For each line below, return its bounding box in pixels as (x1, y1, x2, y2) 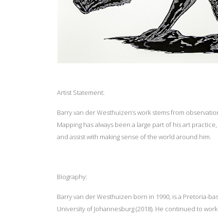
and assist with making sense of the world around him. (57, 132, 211, 141)
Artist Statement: (57, 88, 105, 97)
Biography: (57, 172, 90, 181)
